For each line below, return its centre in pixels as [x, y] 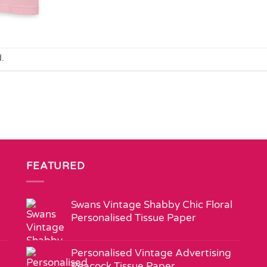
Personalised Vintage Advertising [151, 253]
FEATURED [56, 166]
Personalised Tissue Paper [133, 218]
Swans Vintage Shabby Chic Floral [152, 205]
